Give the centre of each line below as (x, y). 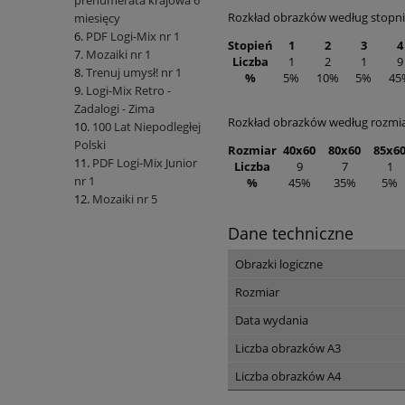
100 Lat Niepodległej (146, 127)
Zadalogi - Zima (114, 109)
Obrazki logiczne (279, 264)
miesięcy (97, 19)
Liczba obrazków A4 (288, 376)
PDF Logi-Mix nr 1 (133, 37)
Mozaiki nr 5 (125, 199)
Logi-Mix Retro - (128, 91)
